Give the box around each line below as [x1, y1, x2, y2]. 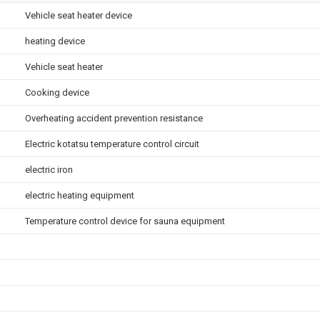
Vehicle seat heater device [25, 10, 132, 21]
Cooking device [25, 87, 89, 98]
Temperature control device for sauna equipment [25, 216, 225, 226]
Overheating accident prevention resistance [25, 113, 203, 124]
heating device [25, 36, 85, 46]
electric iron [25, 164, 73, 175]
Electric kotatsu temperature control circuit [25, 139, 199, 149]
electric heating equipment [25, 190, 134, 201]
